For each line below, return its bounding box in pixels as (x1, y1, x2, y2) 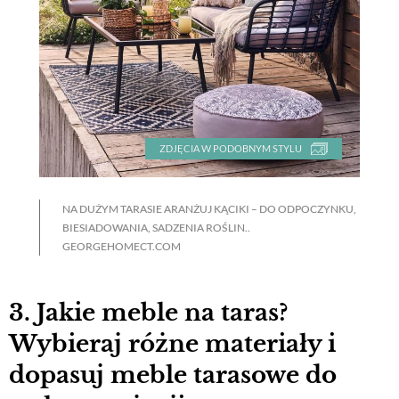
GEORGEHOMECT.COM (62, 240, 181, 254)
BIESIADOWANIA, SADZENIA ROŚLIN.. (62, 221, 250, 235)
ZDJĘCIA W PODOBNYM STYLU (159, 142, 302, 155)
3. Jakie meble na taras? (9, 297, 288, 327)
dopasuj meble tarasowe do (9, 360, 337, 389)
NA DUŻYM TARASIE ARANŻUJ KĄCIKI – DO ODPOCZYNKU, (62, 202, 356, 216)
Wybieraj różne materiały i (9, 329, 336, 358)
